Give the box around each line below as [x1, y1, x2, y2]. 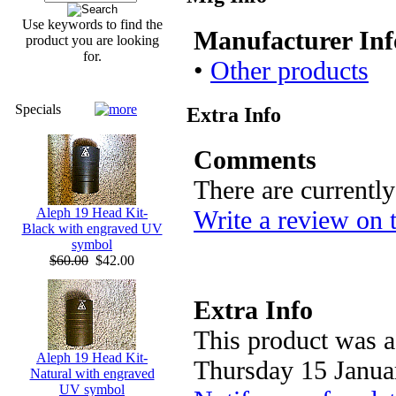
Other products [210, 55, 369, 85]
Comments [194, 144, 316, 174]
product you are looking [25, 33, 159, 48]
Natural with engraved [29, 366, 155, 381]
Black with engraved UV [21, 221, 163, 236]
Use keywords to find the [21, 17, 163, 32]
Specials [15, 102, 61, 117]
